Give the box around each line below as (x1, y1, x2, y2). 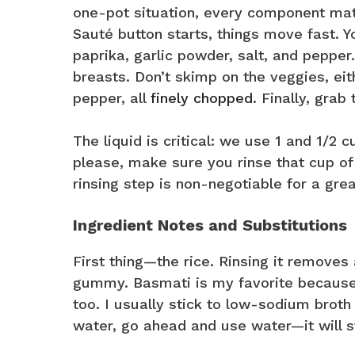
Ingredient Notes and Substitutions (73, 216, 347, 235)
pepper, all (73, 90, 151, 107)
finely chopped (151, 90, 253, 107)
